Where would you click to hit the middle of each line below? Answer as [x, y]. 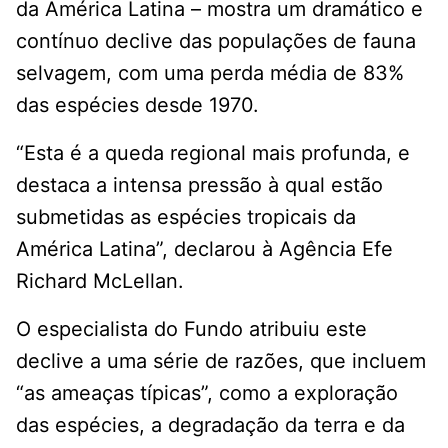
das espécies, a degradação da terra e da [210, 425]
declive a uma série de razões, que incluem [221, 361]
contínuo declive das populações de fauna [216, 41]
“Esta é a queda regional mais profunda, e [213, 153]
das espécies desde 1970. [137, 105]
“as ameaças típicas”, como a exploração [207, 393]
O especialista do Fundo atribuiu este [191, 329]
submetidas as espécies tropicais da [186, 217]
